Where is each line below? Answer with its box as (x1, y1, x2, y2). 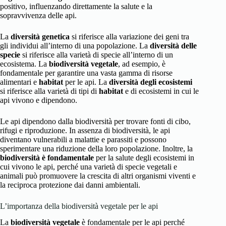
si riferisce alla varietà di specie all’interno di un (20, 50, 173, 59)
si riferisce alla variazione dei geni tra (70, 32, 189, 41)
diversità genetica (11, 32, 70, 41)
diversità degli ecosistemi (109, 77, 192, 86)
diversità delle (150, 41, 197, 50)
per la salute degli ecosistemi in (94, 153, 194, 162)
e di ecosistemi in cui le (123, 86, 199, 95)
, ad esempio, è (118, 59, 165, 68)
